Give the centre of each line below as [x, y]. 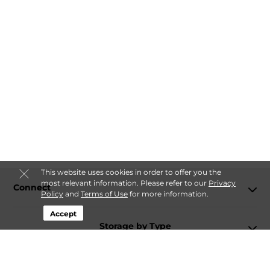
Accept [64, 214]
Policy [52, 194]
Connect [32, 187]
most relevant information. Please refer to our [124, 183]
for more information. [168, 194]
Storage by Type [135, 226]
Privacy [222, 183]
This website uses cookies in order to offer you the [131, 172]
